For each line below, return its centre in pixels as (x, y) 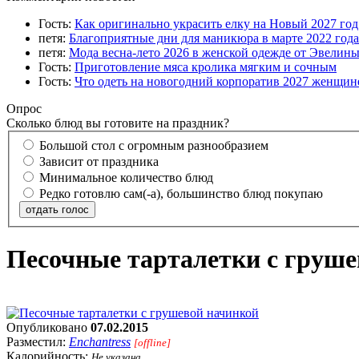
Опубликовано (48, 327)
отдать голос (57, 209)
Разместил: (38, 341)
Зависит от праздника (99, 161)
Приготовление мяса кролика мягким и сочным (206, 67)
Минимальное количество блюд (126, 177)
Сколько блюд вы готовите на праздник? (118, 123)
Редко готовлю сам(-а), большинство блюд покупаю (181, 193)
